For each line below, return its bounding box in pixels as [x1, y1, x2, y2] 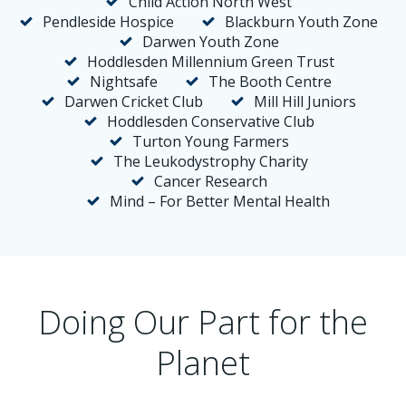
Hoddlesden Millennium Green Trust [86, 52, 334, 72]
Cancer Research [153, 171, 267, 191]
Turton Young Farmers [131, 131, 289, 151]
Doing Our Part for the [38, 300, 368, 344]
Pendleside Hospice [43, 12, 174, 32]
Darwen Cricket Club [64, 92, 203, 111]
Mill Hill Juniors [254, 92, 356, 111]
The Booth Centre [208, 72, 332, 92]
